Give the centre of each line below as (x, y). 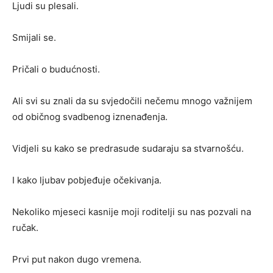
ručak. (25, 228)
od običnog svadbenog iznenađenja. (90, 117)
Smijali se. (34, 38)
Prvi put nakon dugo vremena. (77, 260)
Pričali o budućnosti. (56, 69)
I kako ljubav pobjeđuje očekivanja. (87, 180)
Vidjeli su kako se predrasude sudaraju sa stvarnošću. (128, 149)
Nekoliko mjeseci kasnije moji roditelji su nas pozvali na (132, 212)
